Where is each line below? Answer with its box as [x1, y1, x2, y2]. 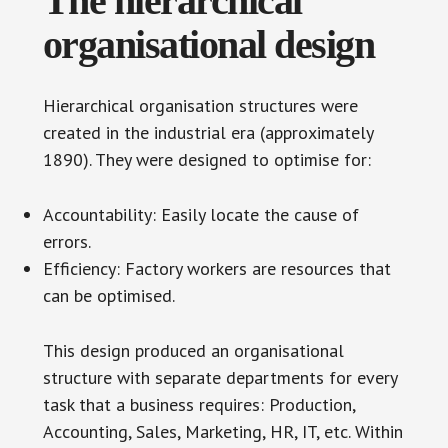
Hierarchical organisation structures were [42, 93, 358, 117]
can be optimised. [42, 283, 175, 307]
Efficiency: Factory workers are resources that [42, 256, 391, 280]
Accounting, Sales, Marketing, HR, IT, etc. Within [42, 419, 403, 443]
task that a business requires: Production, [42, 392, 355, 416]
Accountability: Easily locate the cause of [42, 202, 359, 226]
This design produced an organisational [42, 338, 344, 362]
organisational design [42, 21, 375, 67]
